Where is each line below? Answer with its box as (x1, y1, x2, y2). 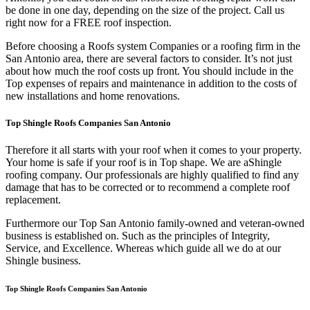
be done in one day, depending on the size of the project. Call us (6, 4, 284, 17)
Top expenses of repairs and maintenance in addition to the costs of (6, 77, 297, 90)
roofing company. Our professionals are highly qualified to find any (6, 169, 299, 181)
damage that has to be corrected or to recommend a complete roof (6, 181, 290, 194)
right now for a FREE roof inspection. (6, 17, 172, 29)
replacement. (6, 194, 61, 206)
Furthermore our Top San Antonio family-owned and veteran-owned (6, 217, 304, 230)
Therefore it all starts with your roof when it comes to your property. (6, 144, 302, 156)
